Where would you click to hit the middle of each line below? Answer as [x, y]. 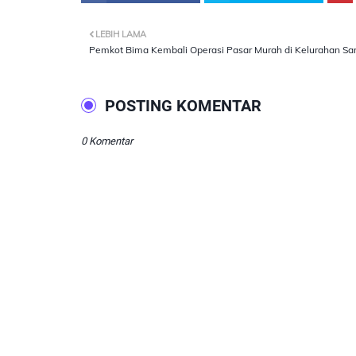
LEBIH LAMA [121, 34]
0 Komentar [107, 141]
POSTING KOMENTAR [183, 106]
